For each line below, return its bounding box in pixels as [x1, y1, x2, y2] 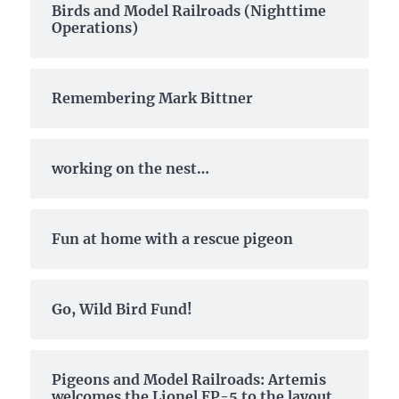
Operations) [52, 18, 139, 37]
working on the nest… [52, 159, 210, 177]
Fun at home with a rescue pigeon [52, 229, 294, 248]
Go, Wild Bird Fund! [52, 299, 193, 318]
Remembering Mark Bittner [52, 88, 254, 107]
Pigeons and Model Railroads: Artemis [52, 370, 327, 388]
